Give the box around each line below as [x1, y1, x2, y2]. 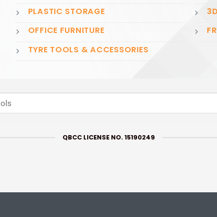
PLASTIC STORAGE [28, 5, 105, 17]
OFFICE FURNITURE [28, 25, 105, 36]
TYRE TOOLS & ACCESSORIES [28, 44, 149, 55]
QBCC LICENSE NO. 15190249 [62, 133, 155, 142]
